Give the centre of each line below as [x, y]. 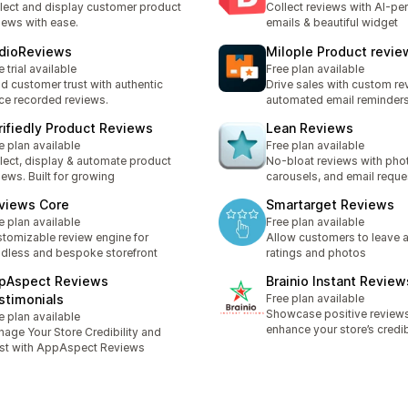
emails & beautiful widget [332, 23]
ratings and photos [316, 253]
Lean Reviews [310, 127]
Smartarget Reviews [330, 205]
